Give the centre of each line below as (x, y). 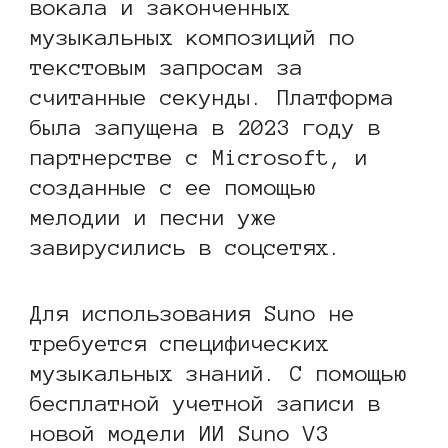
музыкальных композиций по (192, 37)
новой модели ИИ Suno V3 (179, 433)
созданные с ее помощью (173, 187)
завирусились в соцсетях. (186, 247)
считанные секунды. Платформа (212, 97)
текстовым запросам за (166, 67)
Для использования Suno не (192, 313)
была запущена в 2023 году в (205, 127)
